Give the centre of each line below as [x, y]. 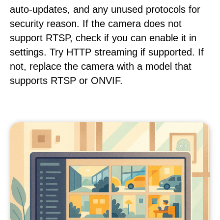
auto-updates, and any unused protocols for [105, 9]
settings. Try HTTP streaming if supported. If [107, 52]
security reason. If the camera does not [96, 24]
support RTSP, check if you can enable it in [103, 38]
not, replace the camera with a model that [101, 66]
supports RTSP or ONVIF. [66, 81]
